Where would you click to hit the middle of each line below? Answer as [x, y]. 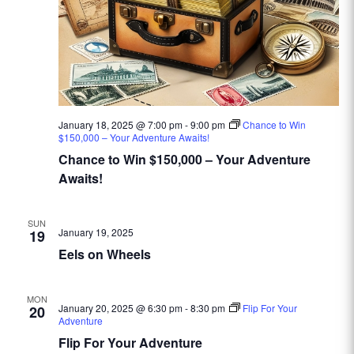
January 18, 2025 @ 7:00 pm [120, 124]
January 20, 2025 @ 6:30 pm [120, 308]
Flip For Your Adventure [130, 343]
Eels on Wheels [104, 254]
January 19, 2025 [96, 232]
